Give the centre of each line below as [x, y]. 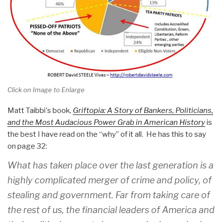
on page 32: [27, 146]
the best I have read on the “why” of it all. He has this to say [107, 135]
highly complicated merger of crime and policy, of [110, 180]
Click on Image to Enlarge [46, 89]
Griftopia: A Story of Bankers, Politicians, [143, 111]
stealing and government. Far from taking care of [109, 195]
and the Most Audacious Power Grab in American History [106, 123]
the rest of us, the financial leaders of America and [111, 210]
